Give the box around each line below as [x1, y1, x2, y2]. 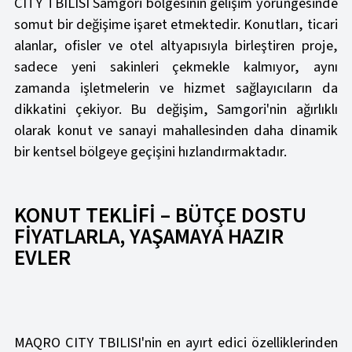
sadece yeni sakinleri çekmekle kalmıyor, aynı [14, 57, 338, 78]
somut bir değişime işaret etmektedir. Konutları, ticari [14, 14, 338, 35]
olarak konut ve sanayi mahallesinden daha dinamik [14, 120, 338, 141]
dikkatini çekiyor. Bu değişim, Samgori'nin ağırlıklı [14, 99, 338, 120]
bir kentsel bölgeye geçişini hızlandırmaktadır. [14, 141, 288, 163]
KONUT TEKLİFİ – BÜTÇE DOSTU [14, 200, 307, 232]
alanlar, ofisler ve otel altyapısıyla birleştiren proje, [14, 35, 338, 57]
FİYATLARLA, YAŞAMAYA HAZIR [14, 222, 284, 253]
